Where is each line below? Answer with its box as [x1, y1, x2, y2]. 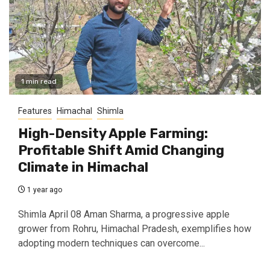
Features [18, 106, 52, 116]
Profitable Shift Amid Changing [18, 142, 224, 159]
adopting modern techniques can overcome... [18, 237, 205, 250]
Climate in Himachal [18, 159, 148, 176]
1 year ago [25, 186, 62, 195]
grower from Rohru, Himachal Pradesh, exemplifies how [18, 223, 251, 235]
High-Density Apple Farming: [18, 125, 208, 142]
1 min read [21, 77, 57, 86]
